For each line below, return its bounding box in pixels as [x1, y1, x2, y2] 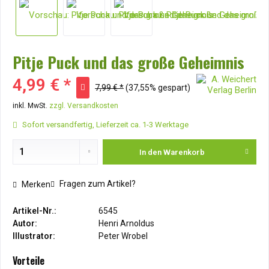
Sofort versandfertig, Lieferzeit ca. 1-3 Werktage [20, 120, 189, 129]
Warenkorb [163, 148, 205, 157]
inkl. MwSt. [13, 101, 49, 110]
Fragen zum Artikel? [58, 179, 136, 189]
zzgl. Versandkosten [49, 101, 118, 110]
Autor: [13, 219, 37, 228]
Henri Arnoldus [98, 219, 154, 228]
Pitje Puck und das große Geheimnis [13, 50, 244, 74]
